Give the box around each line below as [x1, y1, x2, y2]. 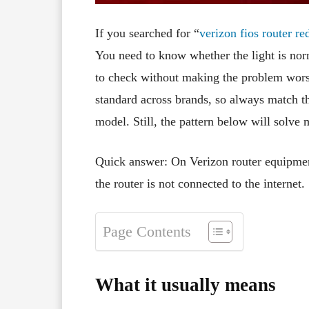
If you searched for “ [95, 26, 199, 40]
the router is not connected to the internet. [95, 176, 305, 190]
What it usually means [95, 274, 276, 295]
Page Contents [103, 223, 191, 241]
